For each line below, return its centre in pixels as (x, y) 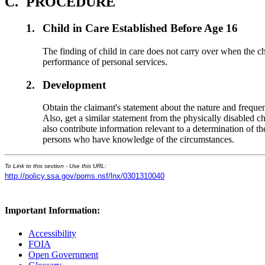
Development (75, 85)
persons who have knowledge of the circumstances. (139, 140)
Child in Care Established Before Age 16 (140, 28)
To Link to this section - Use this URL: (56, 166)
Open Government (63, 254)
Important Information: (52, 210)
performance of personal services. (105, 62)
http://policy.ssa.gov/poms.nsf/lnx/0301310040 (85, 176)
